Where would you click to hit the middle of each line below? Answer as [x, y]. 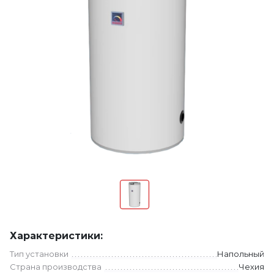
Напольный [241, 254]
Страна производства [56, 267]
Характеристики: [56, 236]
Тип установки [39, 254]
